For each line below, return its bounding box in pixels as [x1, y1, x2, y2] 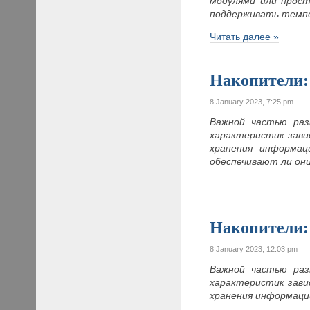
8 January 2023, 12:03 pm [210, 244, 298, 253]
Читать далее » [210, 30, 280, 42]
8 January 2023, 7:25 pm [210, 97, 294, 106]
